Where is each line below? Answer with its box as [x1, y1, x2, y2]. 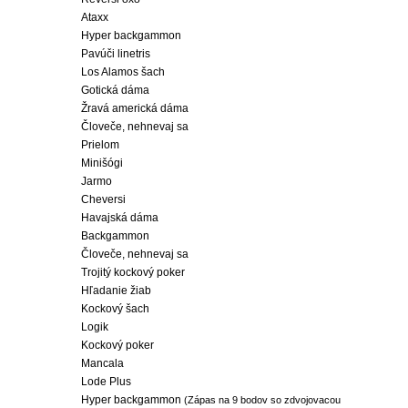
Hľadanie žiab [81, 284, 151, 297]
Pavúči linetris [81, 47, 150, 60]
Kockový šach [81, 302, 149, 315]
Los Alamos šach [81, 66, 165, 78]
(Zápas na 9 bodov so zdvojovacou [184, 394, 341, 405]
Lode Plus [81, 375, 131, 388]
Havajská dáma [81, 211, 158, 224]
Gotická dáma [81, 84, 149, 97]
